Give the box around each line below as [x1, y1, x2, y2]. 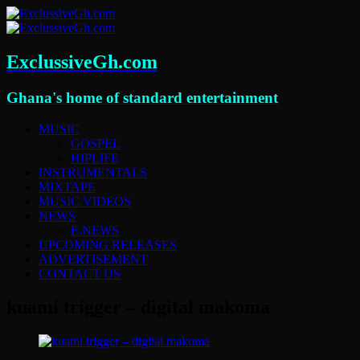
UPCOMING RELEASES [39, 237, 177, 252]
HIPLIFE [71, 150, 119, 165]
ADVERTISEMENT [39, 252, 148, 266]
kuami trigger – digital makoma [6, 297, 270, 318]
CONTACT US [39, 266, 121, 280]
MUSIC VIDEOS [39, 194, 131, 208]
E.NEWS [71, 223, 119, 237]
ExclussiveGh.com [6, 51, 157, 72]
